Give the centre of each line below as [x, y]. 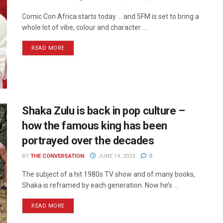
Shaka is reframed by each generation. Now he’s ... [100, 185]
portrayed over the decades [88, 141]
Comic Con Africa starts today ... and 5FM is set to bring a [111, 16]
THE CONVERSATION [57, 156]
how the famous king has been [95, 126]
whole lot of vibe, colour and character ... [84, 27]
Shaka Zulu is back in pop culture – [104, 111]
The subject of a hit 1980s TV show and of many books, [109, 174]
